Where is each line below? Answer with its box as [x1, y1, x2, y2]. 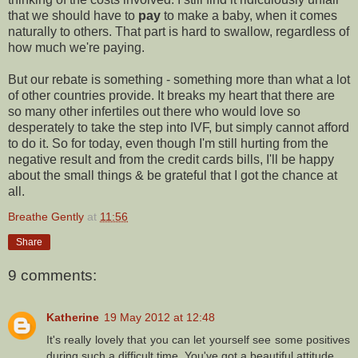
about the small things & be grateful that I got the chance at [8, 168, 337, 182]
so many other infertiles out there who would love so [8, 104, 300, 118]
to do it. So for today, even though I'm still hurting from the [8, 136, 328, 150]
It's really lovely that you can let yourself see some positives [46, 332, 350, 346]
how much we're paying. [8, 40, 145, 54]
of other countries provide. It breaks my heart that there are [8, 88, 335, 102]
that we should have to [8, 8, 138, 22]
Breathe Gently [8, 209, 84, 223]
